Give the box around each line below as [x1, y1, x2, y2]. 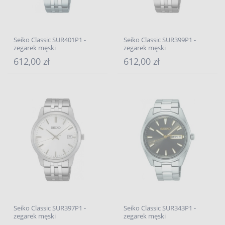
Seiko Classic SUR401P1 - [14, 35, 86, 44]
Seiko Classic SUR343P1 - [124, 203, 196, 212]
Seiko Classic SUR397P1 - [14, 203, 86, 212]
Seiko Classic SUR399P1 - [124, 35, 196, 44]
